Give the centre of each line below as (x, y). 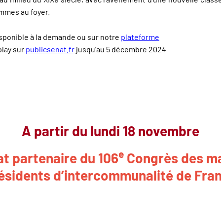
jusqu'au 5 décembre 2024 (120, 49)
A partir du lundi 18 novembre (110, 131)
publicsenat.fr (50, 49)
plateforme (140, 37)
